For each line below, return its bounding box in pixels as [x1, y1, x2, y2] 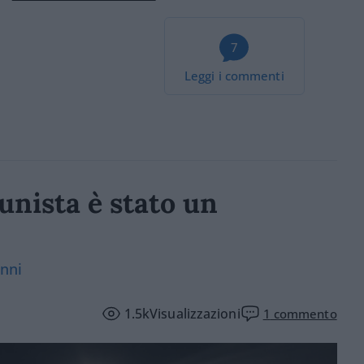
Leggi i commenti [184, 67, 284, 84]
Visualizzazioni [149, 305, 240, 323]
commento [270, 305, 337, 323]
